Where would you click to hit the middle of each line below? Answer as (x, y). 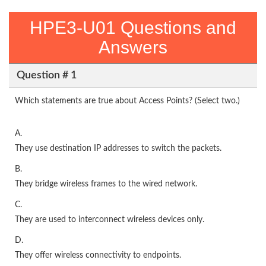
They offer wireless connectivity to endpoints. (98, 255)
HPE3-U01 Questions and (133, 28)
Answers (133, 47)
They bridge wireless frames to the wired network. (106, 184)
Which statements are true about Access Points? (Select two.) (127, 101)
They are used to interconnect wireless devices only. (110, 220)
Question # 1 (46, 75)
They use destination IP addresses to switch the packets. (118, 148)
